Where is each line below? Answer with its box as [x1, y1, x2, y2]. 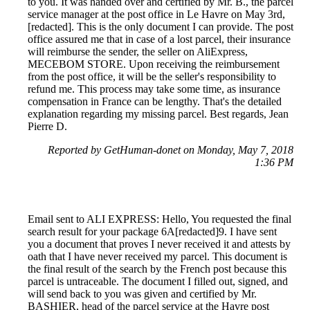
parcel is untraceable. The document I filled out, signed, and [28, 275, 288, 287]
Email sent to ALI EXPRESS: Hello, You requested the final [28, 212, 291, 225]
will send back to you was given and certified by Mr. [28, 287, 257, 300]
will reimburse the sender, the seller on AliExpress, [28, 45, 248, 57]
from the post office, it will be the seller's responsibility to [28, 70, 276, 82]
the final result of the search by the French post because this [28, 262, 286, 275]
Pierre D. [28, 120, 67, 132]
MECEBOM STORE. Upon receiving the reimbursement [28, 57, 280, 70]
